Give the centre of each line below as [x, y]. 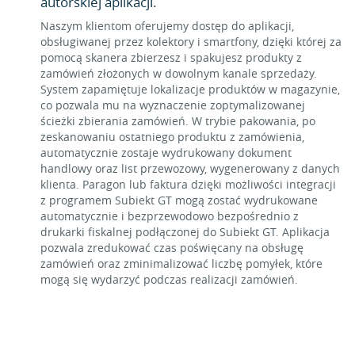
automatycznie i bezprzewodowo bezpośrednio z [170, 216]
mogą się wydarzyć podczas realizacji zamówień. [169, 279]
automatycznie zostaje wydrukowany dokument [166, 153]
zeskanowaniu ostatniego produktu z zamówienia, [172, 137]
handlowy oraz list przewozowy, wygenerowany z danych [190, 168]
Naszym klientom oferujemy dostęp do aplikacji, [167, 26]
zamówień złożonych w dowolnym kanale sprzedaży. [179, 73]
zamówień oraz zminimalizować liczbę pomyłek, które [181, 263]
